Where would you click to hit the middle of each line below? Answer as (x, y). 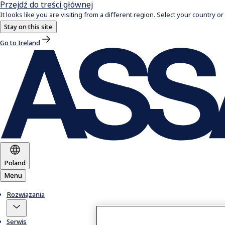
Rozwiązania (25, 195)
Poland (15, 163)
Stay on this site (28, 27)
